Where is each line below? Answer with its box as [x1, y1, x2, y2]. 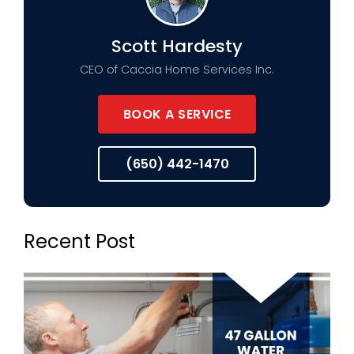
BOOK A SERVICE [122, 105, 232, 124]
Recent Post [23, 228, 135, 255]
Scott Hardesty [111, 34, 243, 59]
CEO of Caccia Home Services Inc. [80, 62, 274, 78]
